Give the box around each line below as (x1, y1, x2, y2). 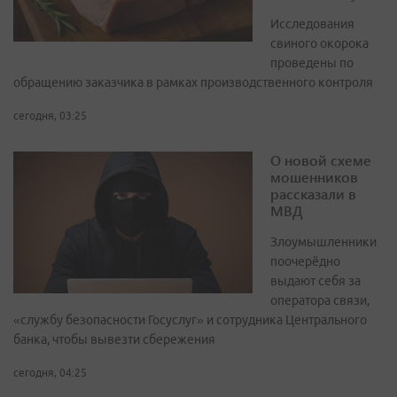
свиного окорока (270, 36, 369, 51)
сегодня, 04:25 (13, 367, 87, 379)
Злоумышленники (270, 235, 377, 250)
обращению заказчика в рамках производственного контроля (13, 75, 373, 90)
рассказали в (270, 184, 356, 204)
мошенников (270, 167, 358, 187)
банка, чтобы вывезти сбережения (13, 332, 215, 347)
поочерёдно (270, 254, 340, 269)
